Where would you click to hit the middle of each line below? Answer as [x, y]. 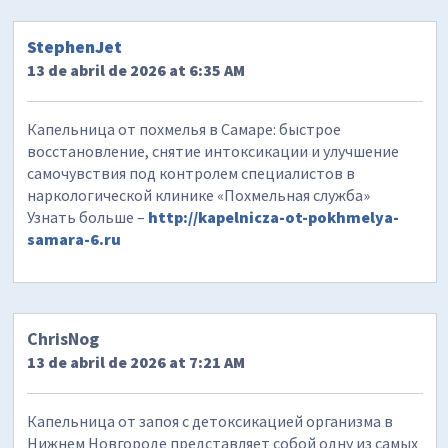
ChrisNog [63, 338]
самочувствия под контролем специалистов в [191, 172]
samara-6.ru [74, 238]
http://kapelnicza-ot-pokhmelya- [274, 216]
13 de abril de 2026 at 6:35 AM [136, 69]
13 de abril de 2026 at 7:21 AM [136, 361]
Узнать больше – [88, 216]
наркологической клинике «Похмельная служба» [199, 194]
